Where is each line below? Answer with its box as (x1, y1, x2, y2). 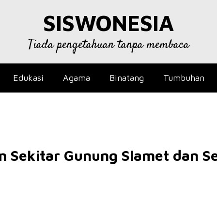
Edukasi (13, 73, 44, 83)
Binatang (109, 73, 144, 83)
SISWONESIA (43, 10, 174, 35)
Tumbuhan (163, 73, 204, 83)
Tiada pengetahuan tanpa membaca (28, 36, 189, 53)
